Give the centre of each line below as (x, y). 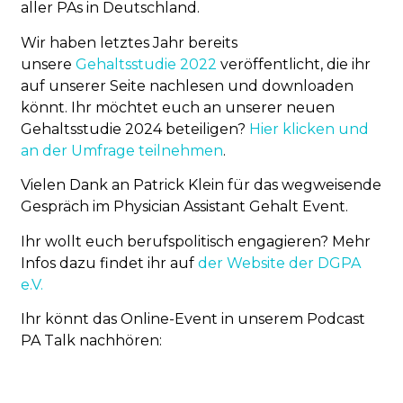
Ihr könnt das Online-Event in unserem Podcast (193, 318)
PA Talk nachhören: (92, 340)
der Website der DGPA (280, 263)
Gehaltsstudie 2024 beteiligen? (135, 129)
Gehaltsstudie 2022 (147, 64)
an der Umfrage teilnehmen (122, 150)
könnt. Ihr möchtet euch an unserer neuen (178, 107)
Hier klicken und (309, 129)
